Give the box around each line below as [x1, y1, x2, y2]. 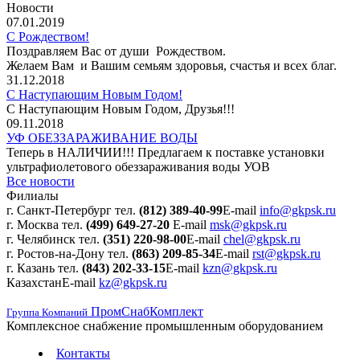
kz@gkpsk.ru [99, 275, 167, 289]
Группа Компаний [6, 305, 88, 318]
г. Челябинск [6, 231, 79, 246]
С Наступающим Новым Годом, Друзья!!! [6, 101, 235, 116]
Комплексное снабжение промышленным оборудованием [6, 318, 323, 333]
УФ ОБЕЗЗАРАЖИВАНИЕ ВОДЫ [6, 130, 198, 145]
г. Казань [6, 260, 58, 275]
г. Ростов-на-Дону [6, 246, 108, 260]
